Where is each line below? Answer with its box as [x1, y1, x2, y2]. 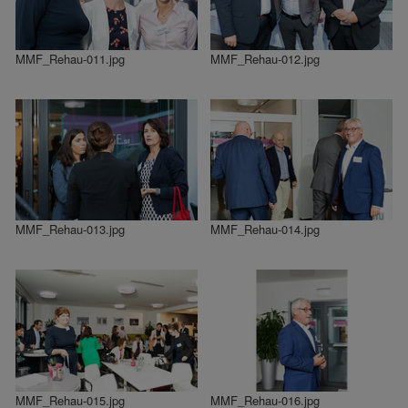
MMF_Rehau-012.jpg [210, 49, 320, 67]
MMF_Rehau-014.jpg [210, 220, 320, 239]
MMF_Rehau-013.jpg [15, 220, 125, 239]
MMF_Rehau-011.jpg [15, 49, 125, 67]
